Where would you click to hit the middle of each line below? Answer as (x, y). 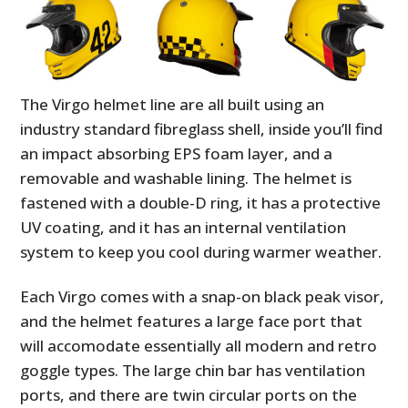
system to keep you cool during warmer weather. (201, 251)
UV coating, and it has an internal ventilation (184, 227)
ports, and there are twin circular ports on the (189, 394)
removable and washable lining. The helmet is (186, 178)
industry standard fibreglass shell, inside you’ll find (202, 128)
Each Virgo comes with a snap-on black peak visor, (203, 296)
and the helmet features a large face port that (192, 321)
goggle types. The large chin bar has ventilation (193, 370)
